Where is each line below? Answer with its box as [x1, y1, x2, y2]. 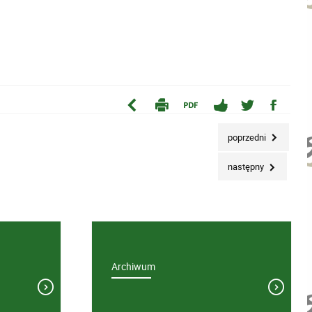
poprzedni [228, 130, 269, 143]
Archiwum [111, 259, 156, 273]
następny [228, 160, 267, 173]
